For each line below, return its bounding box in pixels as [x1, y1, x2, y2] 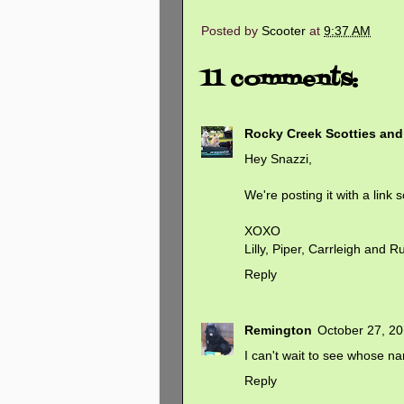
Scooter [262, 23, 306, 39]
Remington [244, 322, 312, 337]
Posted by [201, 23, 262, 39]
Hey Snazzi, [244, 151, 312, 166]
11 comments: [201, 63, 358, 97]
